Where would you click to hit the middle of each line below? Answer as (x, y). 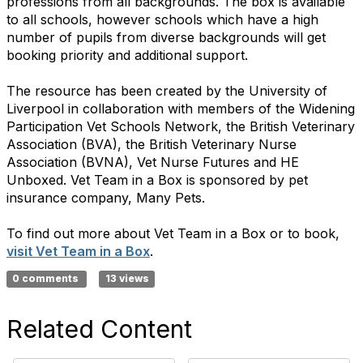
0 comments (47, 278)
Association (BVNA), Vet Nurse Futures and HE (153, 162)
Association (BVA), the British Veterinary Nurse (152, 144)
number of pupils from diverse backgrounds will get (166, 37)
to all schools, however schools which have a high (162, 19)
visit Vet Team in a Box (78, 251)
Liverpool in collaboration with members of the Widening (181, 109)
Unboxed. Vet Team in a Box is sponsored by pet (157, 180)
